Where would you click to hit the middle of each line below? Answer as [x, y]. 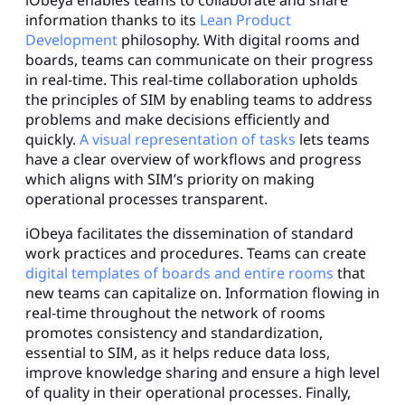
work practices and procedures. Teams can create [196, 253]
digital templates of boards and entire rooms [179, 273]
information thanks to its [113, 19]
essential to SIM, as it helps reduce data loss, [178, 352]
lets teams [333, 139]
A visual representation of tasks [188, 139]
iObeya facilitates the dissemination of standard [189, 233]
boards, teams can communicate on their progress [199, 59]
